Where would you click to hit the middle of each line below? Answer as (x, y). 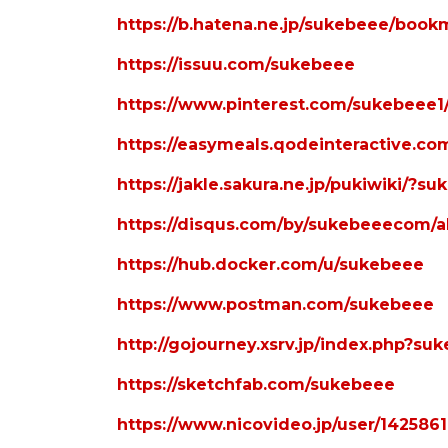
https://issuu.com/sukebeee (236, 65)
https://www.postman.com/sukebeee (275, 305)
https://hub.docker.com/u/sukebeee (270, 265)
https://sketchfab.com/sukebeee (256, 385)
